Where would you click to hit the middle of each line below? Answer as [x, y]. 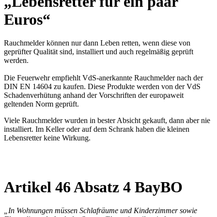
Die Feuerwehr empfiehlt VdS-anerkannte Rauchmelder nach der [103, 78]
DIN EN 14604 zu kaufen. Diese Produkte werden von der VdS [102, 87]
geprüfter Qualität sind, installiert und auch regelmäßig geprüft [99, 52]
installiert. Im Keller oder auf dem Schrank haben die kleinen [97, 129]
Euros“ [27, 20]
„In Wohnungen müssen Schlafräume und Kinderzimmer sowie [101, 211]
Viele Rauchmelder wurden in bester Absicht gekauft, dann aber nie [107, 121]
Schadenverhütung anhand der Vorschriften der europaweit [94, 95]
